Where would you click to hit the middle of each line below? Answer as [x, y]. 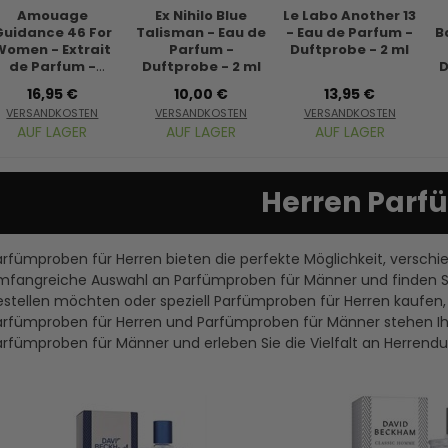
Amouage [52, 16]
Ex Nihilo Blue [201, 16]
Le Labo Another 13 [350, 16]
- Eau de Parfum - [350, 33]
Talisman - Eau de [201, 33]
